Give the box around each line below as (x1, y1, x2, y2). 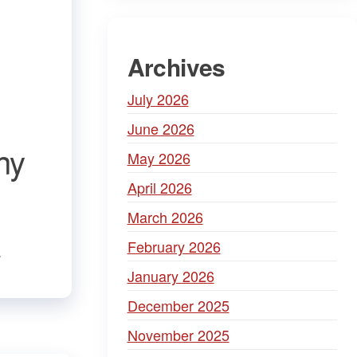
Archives (127, 49, 226, 84)
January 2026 (127, 265, 214, 286)
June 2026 (127, 118, 194, 139)
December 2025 (127, 295, 229, 316)
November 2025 (127, 324, 229, 345)
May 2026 (127, 147, 190, 168)
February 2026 (127, 236, 221, 257)
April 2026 (127, 177, 192, 198)
